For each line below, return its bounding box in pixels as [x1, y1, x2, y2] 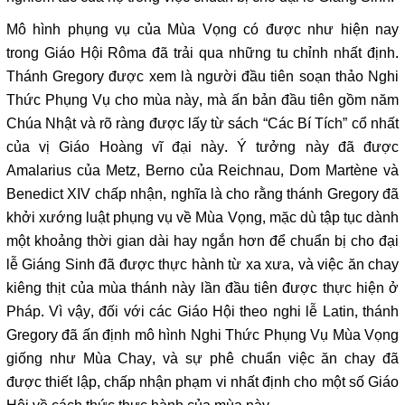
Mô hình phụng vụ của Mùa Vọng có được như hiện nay [6, 16, 399, 44]
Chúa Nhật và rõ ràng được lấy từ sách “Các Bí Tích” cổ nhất [6, 110, 399, 138]
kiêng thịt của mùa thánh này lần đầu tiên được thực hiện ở [6, 275, 399, 303]
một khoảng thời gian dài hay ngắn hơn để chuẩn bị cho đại [6, 228, 399, 256]
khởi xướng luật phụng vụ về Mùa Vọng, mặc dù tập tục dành [6, 204, 399, 232]
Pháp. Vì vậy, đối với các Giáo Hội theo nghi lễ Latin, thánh [6, 298, 399, 326]
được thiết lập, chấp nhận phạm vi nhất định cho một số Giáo [6, 369, 399, 397]
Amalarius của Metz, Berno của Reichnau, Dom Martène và [6, 157, 399, 185]
